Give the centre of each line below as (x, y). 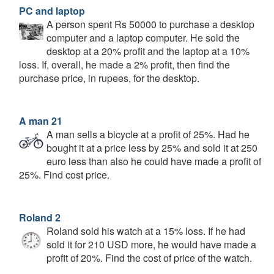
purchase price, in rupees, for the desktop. (109, 78)
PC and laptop (52, 11)
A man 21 (41, 121)
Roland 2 (40, 217)
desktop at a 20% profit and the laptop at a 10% (148, 51)
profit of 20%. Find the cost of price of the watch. (149, 258)
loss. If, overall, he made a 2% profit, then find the (124, 65)
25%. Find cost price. (64, 175)
